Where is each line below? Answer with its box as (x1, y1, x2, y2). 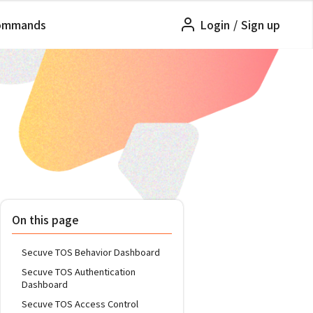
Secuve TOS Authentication (22, 265, 136, 278)
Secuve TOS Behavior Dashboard (22, 245, 160, 259)
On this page (12, 211, 79, 228)
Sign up (241, 16, 280, 33)
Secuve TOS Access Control (22, 297, 138, 310)
